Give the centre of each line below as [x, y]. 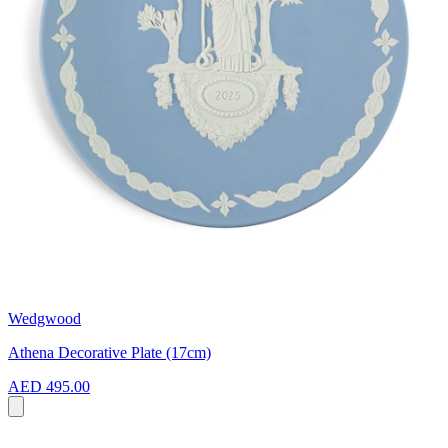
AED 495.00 [49, 386]
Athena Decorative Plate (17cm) [109, 352]
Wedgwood [44, 318]
